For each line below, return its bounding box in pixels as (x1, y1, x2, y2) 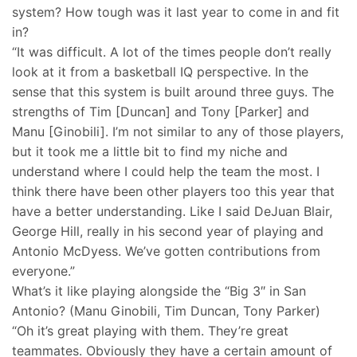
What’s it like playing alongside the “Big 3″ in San (12, 283, 306, 300)
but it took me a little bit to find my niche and (12, 143, 288, 160)
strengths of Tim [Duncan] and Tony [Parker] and (12, 104, 309, 120)
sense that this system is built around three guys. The (12, 84, 334, 100)
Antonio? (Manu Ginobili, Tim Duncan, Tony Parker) (12, 303, 320, 320)
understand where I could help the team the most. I (12, 163, 320, 180)
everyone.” (12, 263, 75, 280)
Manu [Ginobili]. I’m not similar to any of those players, (12, 124, 343, 140)
